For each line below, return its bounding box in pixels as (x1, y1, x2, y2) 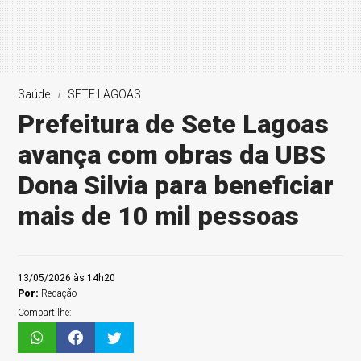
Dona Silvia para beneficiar (18, 170, 334, 201)
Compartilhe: (18, 307, 73, 318)
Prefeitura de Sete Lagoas (18, 109, 330, 139)
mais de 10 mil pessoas (18, 201, 300, 231)
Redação (41, 288, 77, 299)
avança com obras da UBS (18, 139, 326, 170)
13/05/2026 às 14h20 (18, 272, 116, 284)
